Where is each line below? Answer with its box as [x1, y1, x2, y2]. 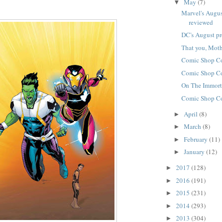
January [183, 147, 206, 157]
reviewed [189, 17, 214, 27]
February [183, 134, 209, 144]
